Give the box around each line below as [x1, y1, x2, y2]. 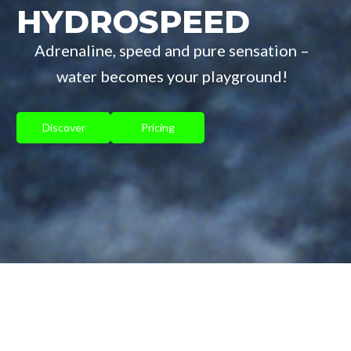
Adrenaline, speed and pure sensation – [34, 41, 309, 60]
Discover [42, 121, 85, 135]
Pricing [140, 121, 175, 135]
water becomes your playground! [56, 67, 288, 86]
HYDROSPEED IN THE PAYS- [28, 317, 323, 342]
